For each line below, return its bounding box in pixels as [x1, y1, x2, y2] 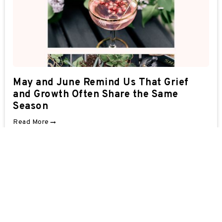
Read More [13, 117, 49, 126]
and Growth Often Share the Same [13, 88, 178, 101]
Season [13, 100, 48, 113]
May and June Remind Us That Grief [13, 76, 189, 89]
